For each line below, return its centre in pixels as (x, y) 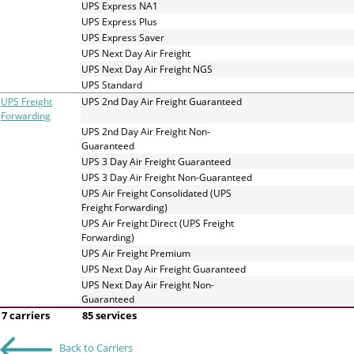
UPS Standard (112, 85)
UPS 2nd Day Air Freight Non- (146, 131)
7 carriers (26, 315)
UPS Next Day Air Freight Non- (148, 284)
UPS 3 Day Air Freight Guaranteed (156, 161)
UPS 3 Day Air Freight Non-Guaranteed (167, 177)
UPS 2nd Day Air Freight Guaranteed (162, 101)
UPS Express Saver (123, 37)
